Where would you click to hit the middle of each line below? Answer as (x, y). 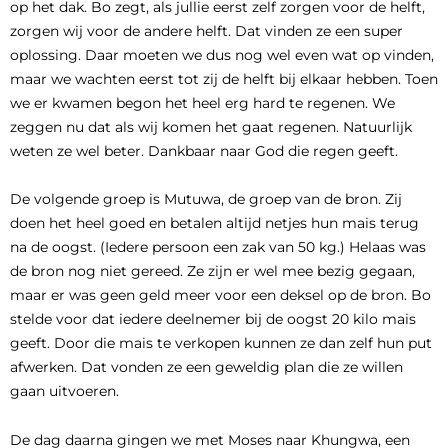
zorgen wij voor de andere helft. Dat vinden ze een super (206, 30)
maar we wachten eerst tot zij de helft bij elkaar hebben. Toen (224, 78)
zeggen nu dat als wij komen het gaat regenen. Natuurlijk (211, 126)
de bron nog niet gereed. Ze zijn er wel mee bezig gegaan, (212, 271)
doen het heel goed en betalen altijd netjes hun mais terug (214, 223)
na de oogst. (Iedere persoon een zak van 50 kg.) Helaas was (218, 247)
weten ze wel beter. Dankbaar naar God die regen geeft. (204, 150)
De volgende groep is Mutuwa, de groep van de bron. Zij (206, 199)
